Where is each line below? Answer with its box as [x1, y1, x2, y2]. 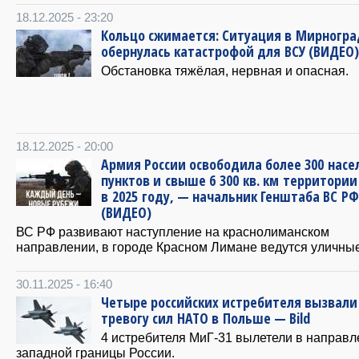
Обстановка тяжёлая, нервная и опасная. [101, 63, 349, 78]
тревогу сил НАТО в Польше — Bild [101, 308, 310, 328]
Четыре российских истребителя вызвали [101, 292, 357, 312]
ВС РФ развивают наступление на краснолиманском [16, 224, 329, 239]
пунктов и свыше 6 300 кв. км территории [101, 170, 357, 190]
